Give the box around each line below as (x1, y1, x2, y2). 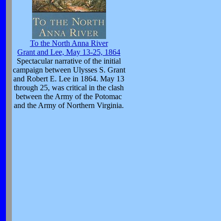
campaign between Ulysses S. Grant (12, 66, 125, 74)
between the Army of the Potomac (16, 92, 122, 101)
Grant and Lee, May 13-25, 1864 (17, 48, 120, 56)
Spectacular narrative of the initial (17, 57, 121, 65)
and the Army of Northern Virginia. (14, 101, 124, 110)
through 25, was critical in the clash (14, 83, 124, 92)
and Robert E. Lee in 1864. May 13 (13, 74, 124, 83)
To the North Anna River (30, 39, 108, 47)
